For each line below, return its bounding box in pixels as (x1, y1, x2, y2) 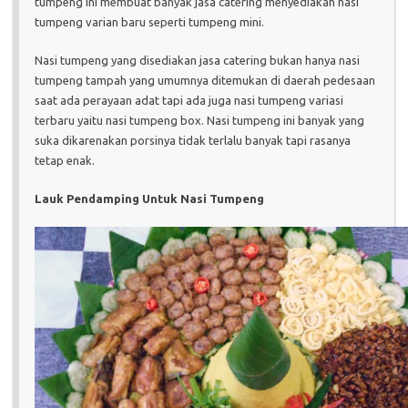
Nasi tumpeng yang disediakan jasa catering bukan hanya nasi (35, 54, 360, 66)
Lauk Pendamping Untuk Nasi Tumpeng (35, 192, 264, 205)
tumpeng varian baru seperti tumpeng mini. (35, 15, 264, 28)
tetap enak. (35, 154, 95, 167)
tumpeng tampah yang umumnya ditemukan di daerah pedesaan (35, 74, 375, 87)
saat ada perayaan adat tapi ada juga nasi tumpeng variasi (35, 94, 343, 107)
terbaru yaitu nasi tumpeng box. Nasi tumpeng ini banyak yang (35, 114, 364, 127)
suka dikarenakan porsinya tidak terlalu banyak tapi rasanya (35, 134, 351, 147)
